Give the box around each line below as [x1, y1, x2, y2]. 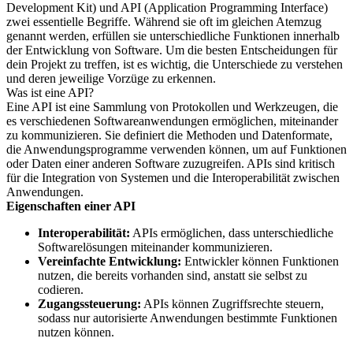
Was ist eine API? [6, 86, 94, 99]
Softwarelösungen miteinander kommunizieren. [38, 240, 273, 254]
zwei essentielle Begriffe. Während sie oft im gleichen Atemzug [6, 15, 321, 28]
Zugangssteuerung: [38, 297, 141, 310]
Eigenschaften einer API [6, 199, 136, 213]
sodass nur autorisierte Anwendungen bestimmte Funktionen [38, 311, 337, 325]
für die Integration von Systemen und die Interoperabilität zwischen [6, 171, 340, 184]
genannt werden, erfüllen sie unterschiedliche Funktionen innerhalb [6, 29, 340, 43]
